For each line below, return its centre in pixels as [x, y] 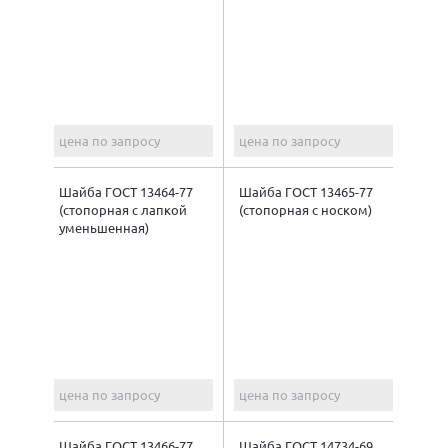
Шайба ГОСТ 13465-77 [306, 191]
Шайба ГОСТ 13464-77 [126, 191]
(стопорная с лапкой [123, 209]
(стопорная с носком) [305, 209]
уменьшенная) [104, 227]
